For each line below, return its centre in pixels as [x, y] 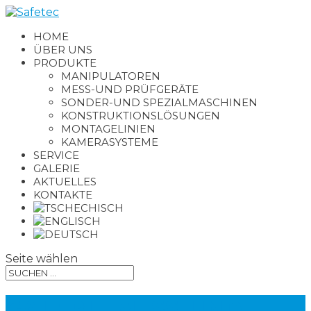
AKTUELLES [65, 182]
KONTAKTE [63, 195]
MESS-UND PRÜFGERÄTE [130, 89]
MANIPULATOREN [111, 76]
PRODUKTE [65, 63]
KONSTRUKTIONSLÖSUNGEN [141, 116]
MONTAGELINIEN [108, 129]
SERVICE [56, 155]
